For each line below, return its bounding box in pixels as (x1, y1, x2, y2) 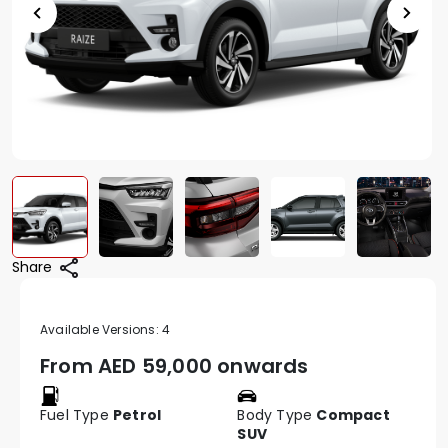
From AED (40, 352, 142, 381)
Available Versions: (40, 321, 162, 339)
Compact (316, 405, 390, 426)
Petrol (113, 405, 162, 426)
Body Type (237, 405, 317, 426)
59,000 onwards (141, 352, 309, 381)
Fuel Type (40, 405, 113, 426)
